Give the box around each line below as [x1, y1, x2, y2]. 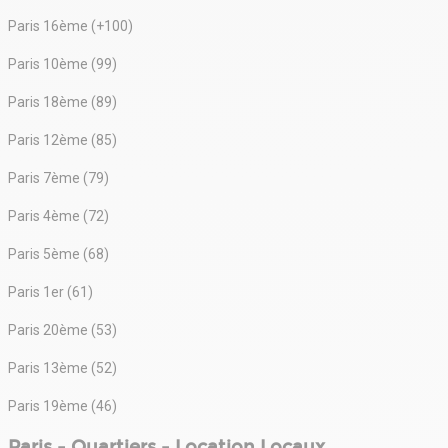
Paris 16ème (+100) [8, 17, 133, 34]
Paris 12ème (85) [8, 131, 117, 148]
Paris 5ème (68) [8, 245, 109, 262]
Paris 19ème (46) [8, 397, 117, 414]
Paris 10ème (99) [8, 55, 117, 72]
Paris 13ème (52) [8, 359, 117, 376]
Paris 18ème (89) [8, 93, 117, 110]
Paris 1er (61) [8, 283, 93, 300]
